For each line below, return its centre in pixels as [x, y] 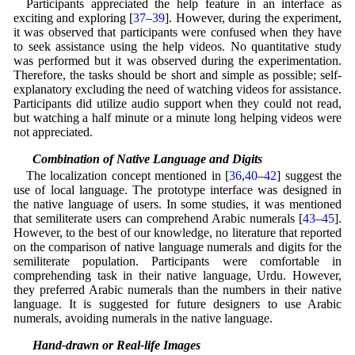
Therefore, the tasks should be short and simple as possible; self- [177, 74]
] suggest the [309, 176]
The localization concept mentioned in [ [128, 176]
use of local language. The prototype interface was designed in [177, 190]
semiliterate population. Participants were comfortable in [177, 261]
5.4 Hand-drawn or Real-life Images [107, 345]
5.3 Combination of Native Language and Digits [137, 158]
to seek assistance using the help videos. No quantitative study [177, 46]
